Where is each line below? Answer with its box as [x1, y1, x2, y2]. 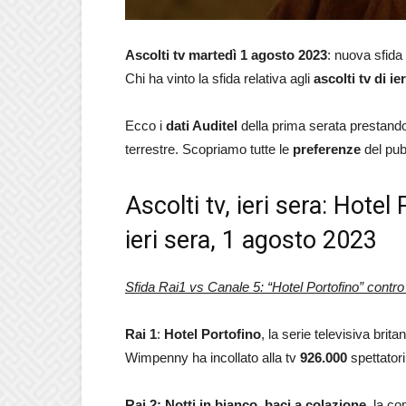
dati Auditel [166, 118, 241, 133]
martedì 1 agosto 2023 [188, 47, 327, 63]
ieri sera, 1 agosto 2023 [125, 226, 377, 255]
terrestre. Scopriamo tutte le [125, 141, 293, 157]
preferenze [293, 141, 364, 157]
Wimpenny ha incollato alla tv [125, 350, 300, 365]
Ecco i [125, 118, 166, 133]
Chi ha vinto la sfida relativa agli [125, 71, 314, 86]
